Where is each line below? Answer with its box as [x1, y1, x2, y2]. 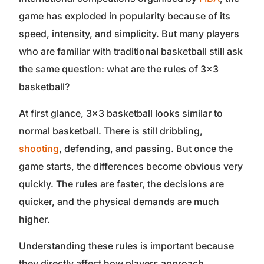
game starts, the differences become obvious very [19, 160, 243, 172]
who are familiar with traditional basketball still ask [19, 45, 243, 57]
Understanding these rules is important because [19, 239, 234, 252]
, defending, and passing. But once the [59, 142, 233, 154]
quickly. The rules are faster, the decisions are [19, 177, 224, 190]
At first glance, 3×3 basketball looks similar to [19, 107, 223, 119]
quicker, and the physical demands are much [19, 195, 219, 207]
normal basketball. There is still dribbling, [19, 124, 203, 137]
